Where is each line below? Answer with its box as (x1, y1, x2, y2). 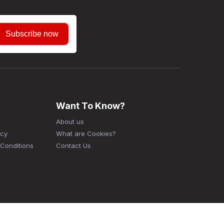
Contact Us (56, 141, 91, 149)
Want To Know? (56, 100, 125, 111)
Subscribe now (5, 29, 59, 38)
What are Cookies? (56, 129, 116, 137)
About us (56, 117, 84, 125)
